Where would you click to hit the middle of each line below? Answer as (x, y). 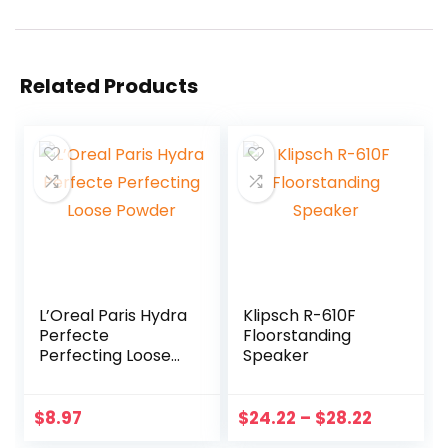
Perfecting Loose (105, 355)
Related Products (109, 86)
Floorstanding (297, 335)
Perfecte (74, 335)
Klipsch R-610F (300, 315)
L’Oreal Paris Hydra (113, 315)
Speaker (276, 355)
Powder (69, 375)
